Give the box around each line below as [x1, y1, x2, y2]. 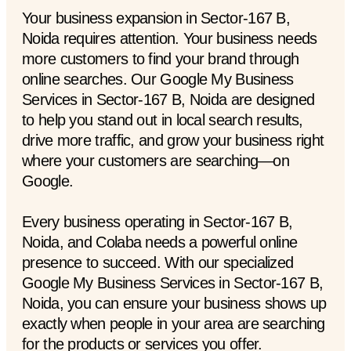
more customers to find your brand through [22, 49, 299, 67]
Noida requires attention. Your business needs [22, 29, 317, 47]
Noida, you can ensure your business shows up [22, 294, 327, 312]
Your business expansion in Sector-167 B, [22, 9, 290, 27]
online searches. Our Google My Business [22, 70, 294, 88]
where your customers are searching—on [22, 151, 290, 169]
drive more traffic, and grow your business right [22, 131, 324, 149]
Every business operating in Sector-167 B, [22, 212, 293, 230]
